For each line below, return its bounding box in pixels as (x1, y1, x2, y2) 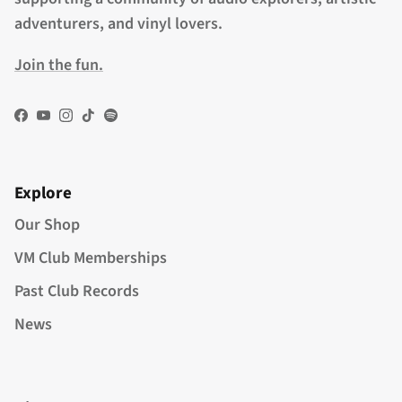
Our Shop (14, 214, 80, 237)
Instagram (65, 109, 135, 133)
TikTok (87, 109, 133, 133)
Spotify (109, 109, 161, 133)
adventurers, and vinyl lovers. (14, 13, 223, 36)
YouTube (42, 109, 101, 133)
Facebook (20, 109, 85, 133)
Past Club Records (14, 280, 139, 303)
